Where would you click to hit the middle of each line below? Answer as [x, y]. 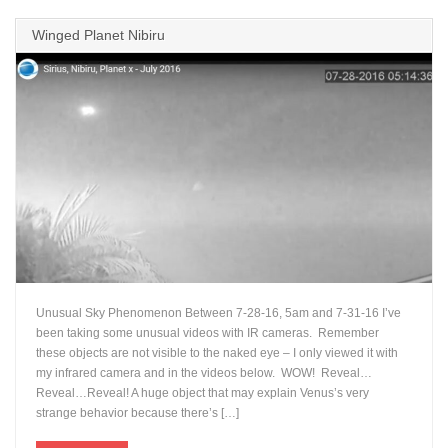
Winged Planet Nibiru [99, 34]
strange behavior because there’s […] [138, 413]
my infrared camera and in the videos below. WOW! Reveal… [204, 373]
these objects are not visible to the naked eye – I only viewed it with [217, 353]
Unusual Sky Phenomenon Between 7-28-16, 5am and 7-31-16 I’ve [219, 313]
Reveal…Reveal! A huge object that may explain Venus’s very [203, 393]
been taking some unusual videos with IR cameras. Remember [208, 333]
